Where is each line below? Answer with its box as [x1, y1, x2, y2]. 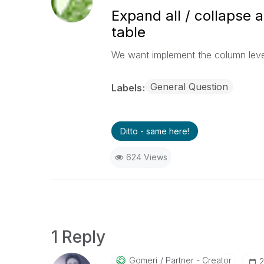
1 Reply [51, 227, 105, 247]
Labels [111, 82, 144, 94]
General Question [150, 81, 228, 93]
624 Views [126, 152, 167, 162]
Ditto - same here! [120, 126, 189, 136]
